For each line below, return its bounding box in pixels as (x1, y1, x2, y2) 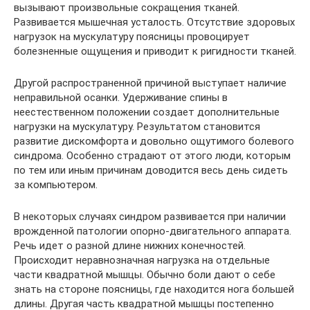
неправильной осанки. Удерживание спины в (14, 91, 228, 104)
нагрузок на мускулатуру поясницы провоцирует (14, 30, 250, 43)
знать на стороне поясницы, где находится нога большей (14, 282, 294, 295)
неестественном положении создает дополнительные (14, 105, 280, 118)
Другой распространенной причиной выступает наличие (14, 76, 286, 89)
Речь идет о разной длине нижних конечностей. (14, 239, 246, 252)
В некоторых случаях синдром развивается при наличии (14, 210, 286, 223)
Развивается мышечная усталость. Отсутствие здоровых (14, 15, 295, 28)
